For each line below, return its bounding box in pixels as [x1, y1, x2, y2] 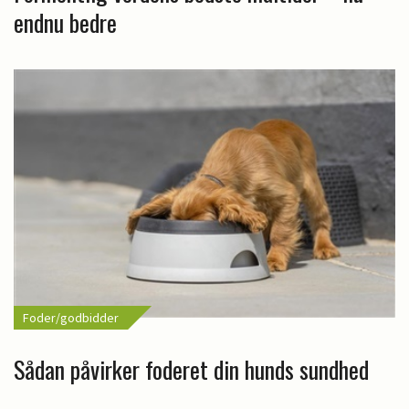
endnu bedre [14, 5, 117, 41]
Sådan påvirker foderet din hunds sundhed [14, 351, 369, 388]
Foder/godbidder [23, 309, 119, 327]
